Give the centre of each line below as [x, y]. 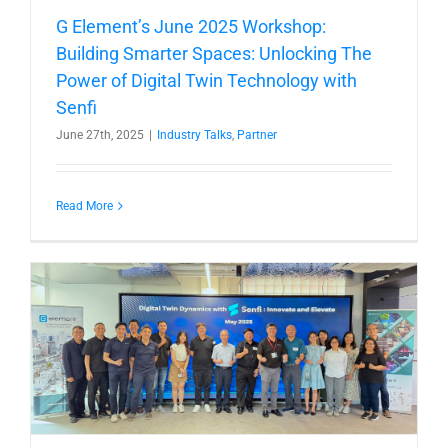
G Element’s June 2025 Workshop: [191, 26]
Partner [257, 134]
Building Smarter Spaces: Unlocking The [214, 53]
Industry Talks [194, 134]
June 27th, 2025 [100, 134]
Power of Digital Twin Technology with [206, 80]
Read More [84, 205]
